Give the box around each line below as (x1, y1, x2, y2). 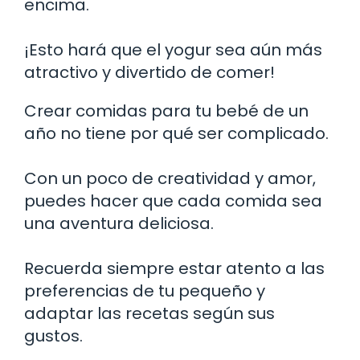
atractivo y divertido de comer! (24, 61, 275, 84)
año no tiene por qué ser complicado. (24, 122, 329, 145)
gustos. (24, 325, 83, 348)
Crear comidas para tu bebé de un (24, 100, 309, 123)
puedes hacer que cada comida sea (24, 190, 322, 213)
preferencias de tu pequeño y (24, 280, 265, 303)
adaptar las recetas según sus (24, 302, 275, 325)
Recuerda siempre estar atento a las (24, 257, 325, 280)
